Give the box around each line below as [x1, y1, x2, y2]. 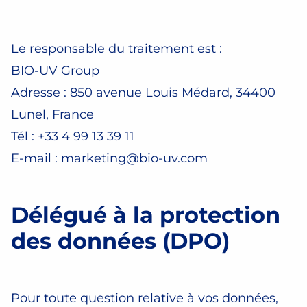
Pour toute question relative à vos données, [11, 291, 278, 306]
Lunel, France [11, 107, 94, 122]
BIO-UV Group [11, 63, 99, 78]
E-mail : [11, 151, 61, 166]
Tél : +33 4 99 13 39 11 [11, 129, 134, 144]
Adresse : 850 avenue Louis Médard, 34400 [11, 85, 275, 100]
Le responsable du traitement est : [11, 41, 222, 56]
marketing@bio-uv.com [61, 151, 208, 166]
